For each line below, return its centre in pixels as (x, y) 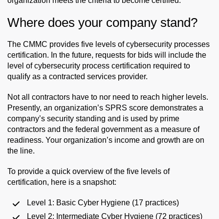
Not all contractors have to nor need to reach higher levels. (108, 97)
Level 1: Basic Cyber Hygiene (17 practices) (103, 202)
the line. (21, 151)
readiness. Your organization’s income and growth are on (106, 140)
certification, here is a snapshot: (62, 182)
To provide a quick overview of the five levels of (88, 171)
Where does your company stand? (102, 22)
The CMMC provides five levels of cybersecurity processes (109, 44)
